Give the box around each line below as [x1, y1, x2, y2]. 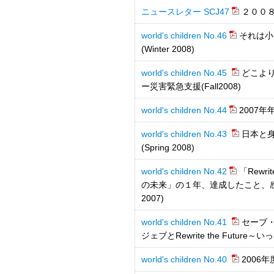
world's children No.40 [141, 254, 229, 264]
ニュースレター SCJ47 [141, 7, 229, 17]
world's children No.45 [141, 68, 229, 78]
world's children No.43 [141, 129, 229, 139]
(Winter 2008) [141, 44, 194, 54]
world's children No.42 [141, 166, 227, 176]
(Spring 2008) [141, 143, 194, 152]
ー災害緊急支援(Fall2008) [141, 81, 241, 91]
